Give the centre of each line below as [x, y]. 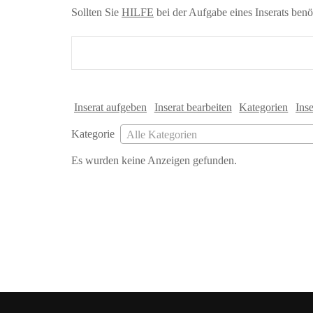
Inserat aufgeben [110, 108]
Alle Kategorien [162, 134]
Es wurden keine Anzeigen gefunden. [154, 160]
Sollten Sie [96, 12]
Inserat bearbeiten [193, 108]
